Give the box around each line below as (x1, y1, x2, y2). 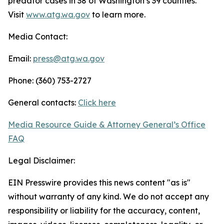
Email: (8, 53, 33, 63)
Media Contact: (8, 31, 67, 41)
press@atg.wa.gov (33, 53, 104, 63)
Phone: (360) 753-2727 (8, 75, 91, 85)
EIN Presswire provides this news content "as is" (8, 177, 190, 187)
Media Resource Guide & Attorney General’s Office (8, 119, 205, 129)
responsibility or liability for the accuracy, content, (8, 205, 200, 215)
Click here (78, 97, 116, 107)
